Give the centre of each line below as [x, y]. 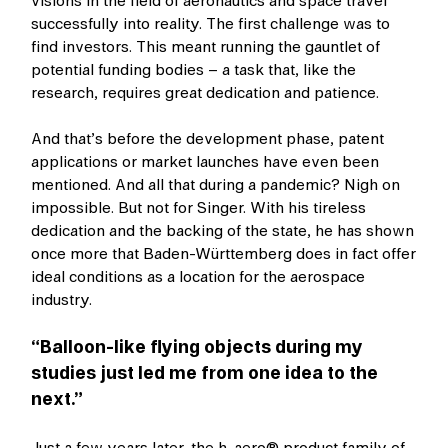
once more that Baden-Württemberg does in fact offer [224, 254]
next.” [57, 400]
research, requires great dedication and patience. [205, 93]
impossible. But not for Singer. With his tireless [199, 208]
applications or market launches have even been [205, 162]
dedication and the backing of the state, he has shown [223, 231]
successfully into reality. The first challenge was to [211, 24]
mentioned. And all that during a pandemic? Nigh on [216, 185]
